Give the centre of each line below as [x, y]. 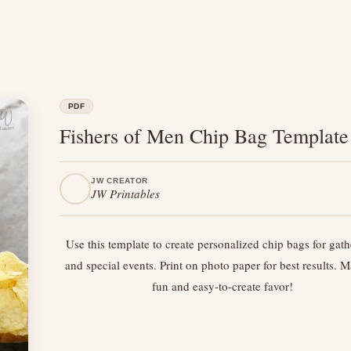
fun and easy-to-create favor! [223, 286]
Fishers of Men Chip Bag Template [204, 136]
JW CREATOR [119, 181]
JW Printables [125, 194]
